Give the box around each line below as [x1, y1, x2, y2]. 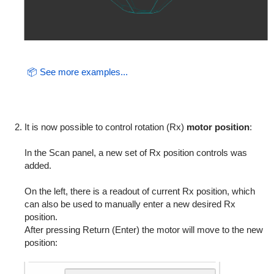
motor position [186, 122, 250, 133]
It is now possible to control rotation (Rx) [24, 122, 187, 133]
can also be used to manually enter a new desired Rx [24, 199, 235, 210]
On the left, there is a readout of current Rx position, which [24, 186, 255, 197]
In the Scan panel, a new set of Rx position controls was [24, 147, 247, 158]
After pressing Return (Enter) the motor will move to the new [24, 224, 263, 235]
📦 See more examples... [26, 67, 128, 78]
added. [24, 160, 51, 171]
